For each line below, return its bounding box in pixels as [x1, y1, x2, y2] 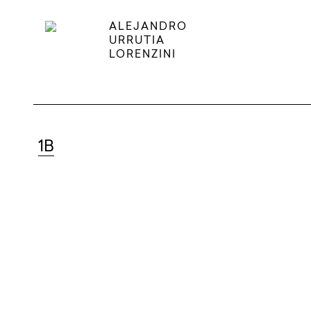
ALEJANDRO [109, 22, 188, 33]
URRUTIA [109, 36, 166, 47]
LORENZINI [109, 50, 177, 60]
